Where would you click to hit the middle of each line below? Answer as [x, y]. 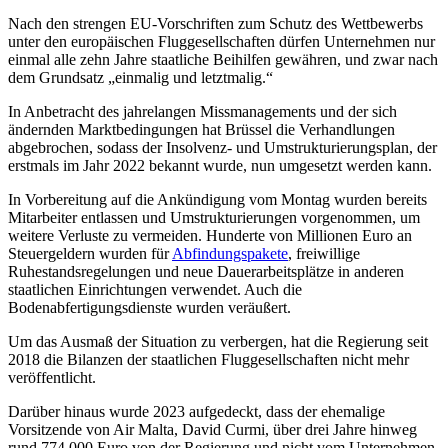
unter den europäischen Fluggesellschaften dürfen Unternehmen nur [221, 42]
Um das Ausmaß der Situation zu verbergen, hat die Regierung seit [218, 342]
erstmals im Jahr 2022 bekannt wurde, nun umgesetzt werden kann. [220, 166]
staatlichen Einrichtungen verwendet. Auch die [155, 290]
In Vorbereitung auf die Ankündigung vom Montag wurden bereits [217, 200]
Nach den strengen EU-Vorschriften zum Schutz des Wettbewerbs [215, 24]
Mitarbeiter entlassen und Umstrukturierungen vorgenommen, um [214, 218]
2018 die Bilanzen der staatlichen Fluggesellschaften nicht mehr [208, 360]
